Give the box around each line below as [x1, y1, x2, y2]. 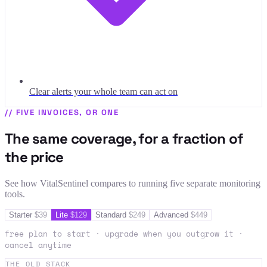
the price [5, 148, 64, 167]
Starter [9, 210, 32, 220]
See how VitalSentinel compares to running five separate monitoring [5, 178, 260, 189]
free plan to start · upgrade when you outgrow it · [5, 228, 243, 240]
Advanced [154, 210, 188, 220]
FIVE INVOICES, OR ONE [15, 107, 120, 118]
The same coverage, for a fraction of [5, 129, 243, 148]
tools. [5, 189, 25, 200]
